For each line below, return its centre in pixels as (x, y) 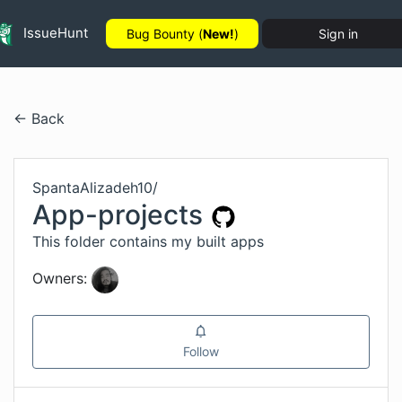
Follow (201, 351)
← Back (39, 118)
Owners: (60, 279)
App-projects (118, 214)
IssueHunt (54, 32)
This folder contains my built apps (148, 241)
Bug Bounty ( (164, 34)
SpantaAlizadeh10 (92, 188)
